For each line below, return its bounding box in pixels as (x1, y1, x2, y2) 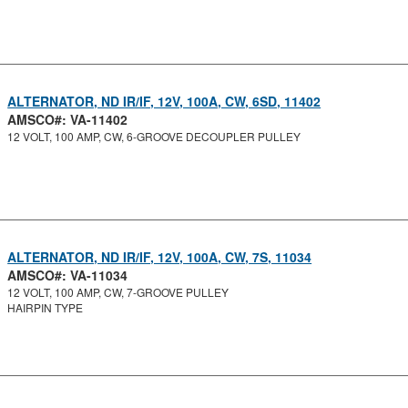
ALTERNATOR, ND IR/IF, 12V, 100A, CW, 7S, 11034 (7, 248, 312, 266)
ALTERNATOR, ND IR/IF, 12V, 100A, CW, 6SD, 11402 (7, 92, 321, 110)
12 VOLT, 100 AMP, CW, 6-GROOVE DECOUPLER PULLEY (7, 128, 301, 144)
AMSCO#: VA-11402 (7, 110, 128, 128)
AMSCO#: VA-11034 (7, 266, 128, 284)
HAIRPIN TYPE (7, 300, 84, 315)
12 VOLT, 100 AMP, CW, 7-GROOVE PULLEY (7, 284, 229, 300)
